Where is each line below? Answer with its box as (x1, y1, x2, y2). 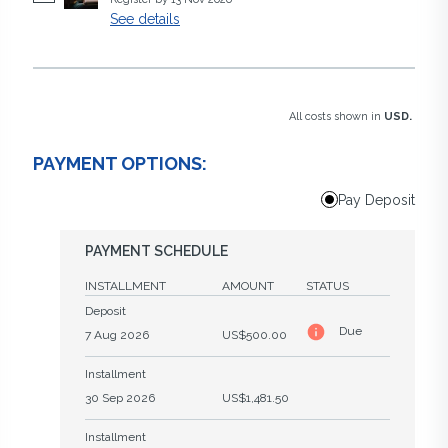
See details (110, 10, 180, 27)
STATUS (306, 278, 349, 293)
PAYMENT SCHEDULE (85, 242, 228, 259)
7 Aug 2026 (85, 327, 149, 342)
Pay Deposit (338, 191, 415, 208)
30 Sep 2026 (85, 390, 155, 405)
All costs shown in (289, 109, 384, 123)
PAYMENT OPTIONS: (33, 152, 207, 174)
